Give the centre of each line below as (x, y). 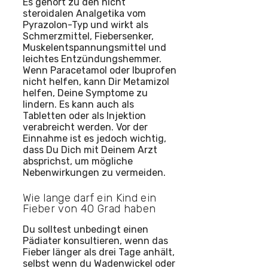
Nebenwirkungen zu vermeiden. (94, 172)
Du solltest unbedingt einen (86, 229)
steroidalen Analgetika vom (84, 13)
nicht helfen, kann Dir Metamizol (96, 81)
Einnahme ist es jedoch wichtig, (95, 138)
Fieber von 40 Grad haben (89, 208)
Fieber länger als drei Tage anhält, (99, 252)
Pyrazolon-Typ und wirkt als (86, 25)
